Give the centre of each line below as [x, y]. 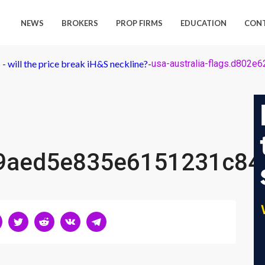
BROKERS [80, 23]
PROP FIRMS [140, 23]
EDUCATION [204, 23]
